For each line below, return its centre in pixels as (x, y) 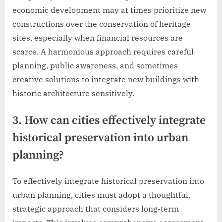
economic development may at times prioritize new (109, 10)
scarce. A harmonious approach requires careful (103, 51)
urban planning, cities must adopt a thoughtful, (101, 195)
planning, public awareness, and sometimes (95, 65)
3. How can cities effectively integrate (109, 120)
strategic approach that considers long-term (96, 209)
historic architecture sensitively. (73, 93)
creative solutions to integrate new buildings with (106, 79)
